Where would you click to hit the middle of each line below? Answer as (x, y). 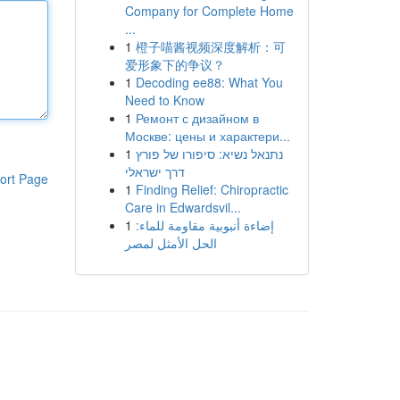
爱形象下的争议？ (175, 64)
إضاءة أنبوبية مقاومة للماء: (204, 225)
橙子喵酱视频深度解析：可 (210, 46)
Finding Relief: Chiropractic (212, 189)
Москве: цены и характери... (207, 136)
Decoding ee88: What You (209, 82)
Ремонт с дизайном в (197, 118)
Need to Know (164, 100)
